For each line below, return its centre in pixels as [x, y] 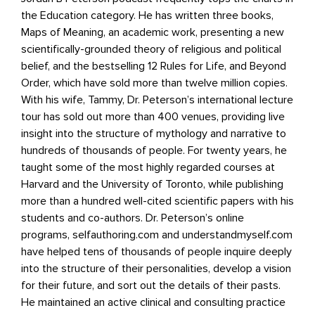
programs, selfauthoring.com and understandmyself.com [157, 234]
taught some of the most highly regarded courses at [148, 167]
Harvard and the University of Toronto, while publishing [152, 184]
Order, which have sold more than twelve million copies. [154, 83]
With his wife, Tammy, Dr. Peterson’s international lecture [157, 99]
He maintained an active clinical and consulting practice [153, 302]
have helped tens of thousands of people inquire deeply [156, 251]
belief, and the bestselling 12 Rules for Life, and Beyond [154, 66]
